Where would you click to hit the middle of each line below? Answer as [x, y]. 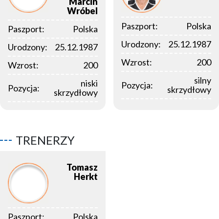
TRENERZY [45, 140]
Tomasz [82, 167]
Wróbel [82, 11]
